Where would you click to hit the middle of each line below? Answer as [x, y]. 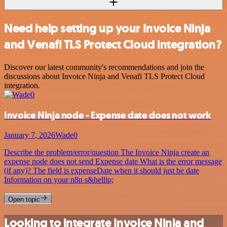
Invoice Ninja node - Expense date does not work [108, 115]
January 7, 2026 [30, 135]
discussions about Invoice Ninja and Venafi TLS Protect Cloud [104, 76]
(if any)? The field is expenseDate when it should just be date [102, 171]
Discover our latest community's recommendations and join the [104, 67]
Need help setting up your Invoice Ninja [107, 28]
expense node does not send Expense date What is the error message [113, 162]
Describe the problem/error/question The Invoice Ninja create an [107, 153]
